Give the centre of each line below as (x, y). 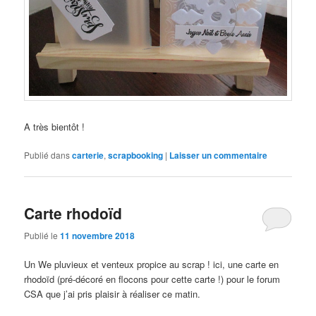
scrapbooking (136, 156)
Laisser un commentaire (219, 156)
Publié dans (47, 155)
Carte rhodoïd (73, 213)
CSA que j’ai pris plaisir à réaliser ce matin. (113, 293)
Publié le (42, 235)
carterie (88, 156)
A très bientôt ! (55, 126)
